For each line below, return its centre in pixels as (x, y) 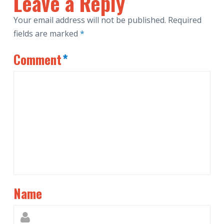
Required (184, 20)
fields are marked (46, 34)
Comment (39, 59)
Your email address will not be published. (89, 20)
